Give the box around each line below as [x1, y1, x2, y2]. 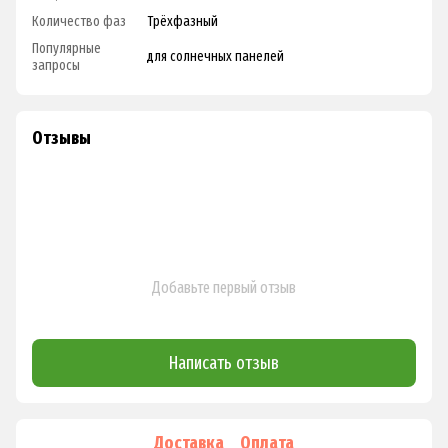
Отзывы [32, 127, 91, 150]
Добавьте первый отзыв [152, 278, 296, 298]
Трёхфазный [147, 13, 218, 31]
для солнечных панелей [147, 48, 284, 66]
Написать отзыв [169, 351, 279, 374]
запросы [32, 57, 80, 75]
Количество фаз [32, 13, 126, 31]
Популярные [32, 40, 101, 58]
